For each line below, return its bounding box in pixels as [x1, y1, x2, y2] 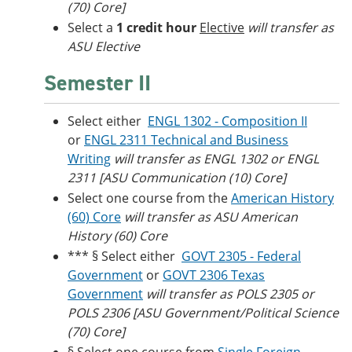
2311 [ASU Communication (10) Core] [68, 169, 286, 186]
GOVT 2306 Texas [163, 266, 265, 284]
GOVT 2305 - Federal [181, 247, 301, 265]
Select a [68, 19, 113, 36]
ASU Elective [68, 38, 140, 55]
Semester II [44, 68, 151, 97]
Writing [68, 150, 111, 167]
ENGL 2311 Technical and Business [84, 131, 288, 148]
